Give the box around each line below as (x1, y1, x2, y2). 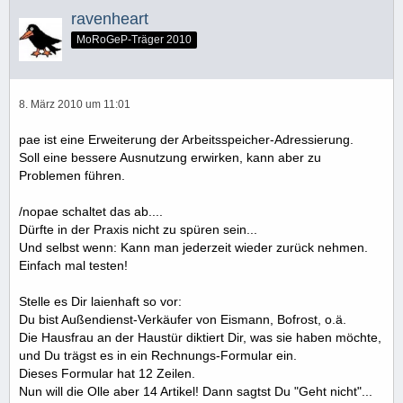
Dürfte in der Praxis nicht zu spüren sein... (19, 222, 257, 237)
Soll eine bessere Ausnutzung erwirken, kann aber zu (19, 150, 321, 166)
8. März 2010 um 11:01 (19, 98, 130, 112)
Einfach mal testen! (19, 258, 128, 273)
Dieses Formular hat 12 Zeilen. (19, 366, 195, 381)
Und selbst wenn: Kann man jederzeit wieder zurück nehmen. (19, 240, 368, 255)
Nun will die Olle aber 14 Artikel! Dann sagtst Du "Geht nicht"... (19, 384, 372, 399)
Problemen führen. (19, 168, 125, 184)
